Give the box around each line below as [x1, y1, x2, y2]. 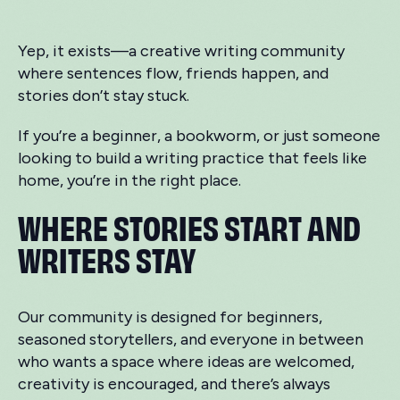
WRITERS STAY [18, 237, 196, 279]
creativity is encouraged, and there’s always [18, 374, 330, 394]
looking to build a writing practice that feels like [18, 148, 367, 168]
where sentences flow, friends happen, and [18, 63, 329, 83]
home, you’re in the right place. [18, 171, 241, 190]
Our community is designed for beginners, [18, 307, 322, 327]
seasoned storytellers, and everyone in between [18, 329, 363, 349]
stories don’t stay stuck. [18, 86, 189, 105]
